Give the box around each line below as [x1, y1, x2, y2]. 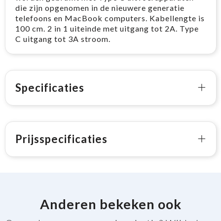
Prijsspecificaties [15, 132, 108, 146]
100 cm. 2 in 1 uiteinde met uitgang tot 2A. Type [15, 23, 199, 33]
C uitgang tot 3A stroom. [15, 34, 110, 43]
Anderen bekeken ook [39, 195, 182, 212]
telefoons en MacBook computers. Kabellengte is [15, 13, 205, 23]
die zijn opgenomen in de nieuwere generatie [15, 2, 184, 12]
